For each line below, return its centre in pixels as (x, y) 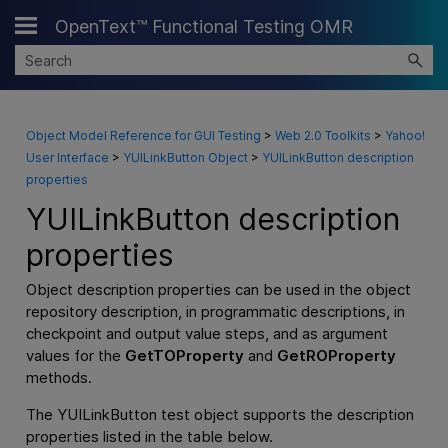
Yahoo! (404, 136)
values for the (75, 356)
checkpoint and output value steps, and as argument (206, 334)
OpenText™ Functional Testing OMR (204, 26)
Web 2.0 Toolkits (322, 136)
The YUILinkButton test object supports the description (219, 414)
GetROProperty (336, 356)
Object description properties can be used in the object (218, 290)
